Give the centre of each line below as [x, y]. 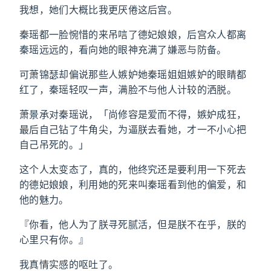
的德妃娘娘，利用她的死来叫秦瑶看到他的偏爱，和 [133, 184]
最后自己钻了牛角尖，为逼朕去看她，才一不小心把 [133, 129]
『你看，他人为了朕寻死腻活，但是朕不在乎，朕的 [133, 224]
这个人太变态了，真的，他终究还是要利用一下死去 [133, 169]
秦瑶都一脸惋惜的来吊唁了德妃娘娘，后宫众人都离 [133, 34]
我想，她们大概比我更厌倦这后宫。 [99, 10]
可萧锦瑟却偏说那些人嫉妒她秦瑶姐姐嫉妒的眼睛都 [133, 74]
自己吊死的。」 [54, 145]
